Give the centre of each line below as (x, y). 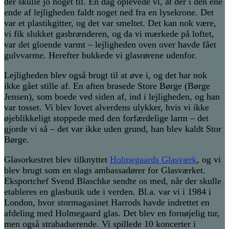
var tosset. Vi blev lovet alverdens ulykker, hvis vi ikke (107, 108)
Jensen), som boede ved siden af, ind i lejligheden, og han (112, 97)
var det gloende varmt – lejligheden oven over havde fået (110, 45)
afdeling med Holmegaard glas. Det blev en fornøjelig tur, (112, 213)
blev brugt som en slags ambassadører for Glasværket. (105, 170)
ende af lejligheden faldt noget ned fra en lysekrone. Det (109, 13)
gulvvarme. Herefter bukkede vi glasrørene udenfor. (100, 55)
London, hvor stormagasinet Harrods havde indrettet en (107, 203)
